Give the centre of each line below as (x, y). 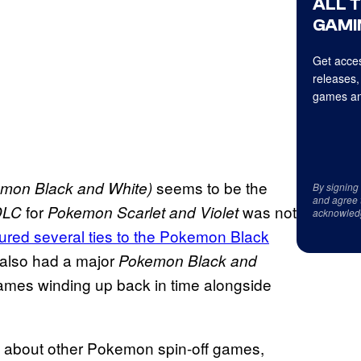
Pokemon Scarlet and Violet (141, 212)
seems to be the (210, 187)
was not (268, 211)
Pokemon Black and (186, 260)
